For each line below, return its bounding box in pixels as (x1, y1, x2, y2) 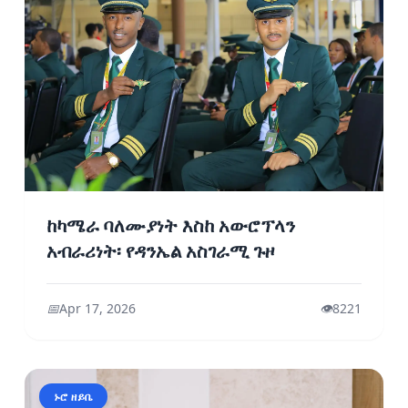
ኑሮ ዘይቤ (53, 388, 93, 404)
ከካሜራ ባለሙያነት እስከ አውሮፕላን (46, 212, 295, 240)
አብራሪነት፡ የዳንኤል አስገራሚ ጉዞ (46, 238, 274, 266)
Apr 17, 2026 (58, 299, 136, 317)
